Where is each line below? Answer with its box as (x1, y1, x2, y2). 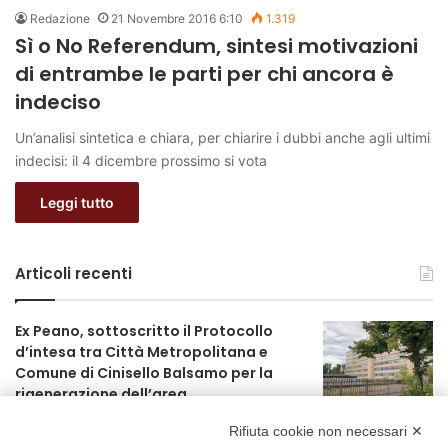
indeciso (15, 87, 101, 116)
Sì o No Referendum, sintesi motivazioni (15, 31, 418, 60)
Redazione (30, 10, 90, 26)
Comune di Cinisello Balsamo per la (15, 362, 273, 383)
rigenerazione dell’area (15, 383, 187, 404)
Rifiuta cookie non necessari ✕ (229, 423, 423, 439)
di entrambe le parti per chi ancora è (15, 59, 394, 88)
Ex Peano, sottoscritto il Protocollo (15, 320, 273, 341)
